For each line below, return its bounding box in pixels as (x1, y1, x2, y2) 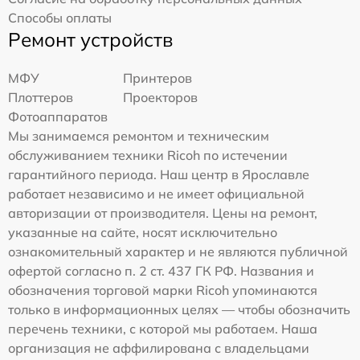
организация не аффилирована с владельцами (8, 340, 309, 357)
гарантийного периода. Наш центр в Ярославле (8, 166, 309, 183)
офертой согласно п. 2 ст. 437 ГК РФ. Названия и (8, 263, 314, 280)
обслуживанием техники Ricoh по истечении (8, 147, 288, 164)
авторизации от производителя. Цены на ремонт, (8, 205, 317, 222)
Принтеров (123, 70, 193, 87)
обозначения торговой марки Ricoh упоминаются (8, 282, 317, 299)
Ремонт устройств (8, 27, 173, 52)
